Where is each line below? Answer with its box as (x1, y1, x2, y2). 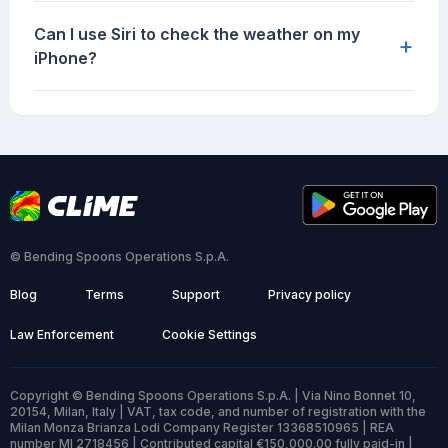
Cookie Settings (162, 327, 257, 343)
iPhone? (34, 48, 97, 69)
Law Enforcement (10, 327, 114, 343)
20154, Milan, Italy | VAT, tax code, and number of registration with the (10, 404, 426, 420)
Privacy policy (268, 287, 351, 303)
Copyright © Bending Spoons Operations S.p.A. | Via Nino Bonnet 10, (10, 388, 416, 404)
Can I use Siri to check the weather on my (34, 24, 360, 45)
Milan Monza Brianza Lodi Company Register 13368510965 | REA (10, 420, 394, 436)
